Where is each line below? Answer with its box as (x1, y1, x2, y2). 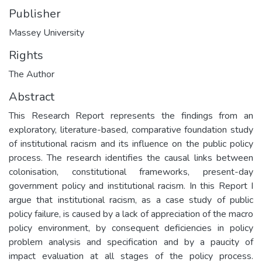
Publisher (9, 5, 61, 22)
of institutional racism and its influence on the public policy (9, 137, 253, 150)
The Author (9, 67, 54, 81)
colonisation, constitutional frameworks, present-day (9, 165, 253, 178)
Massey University (9, 26, 84, 39)
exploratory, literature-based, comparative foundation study (9, 123, 253, 136)
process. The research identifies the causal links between (9, 151, 253, 164)
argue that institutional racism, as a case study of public (9, 193, 253, 206)
